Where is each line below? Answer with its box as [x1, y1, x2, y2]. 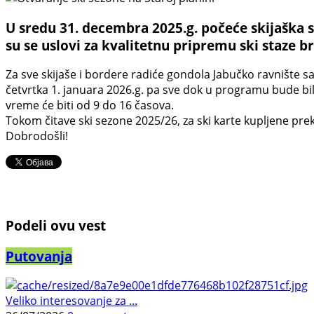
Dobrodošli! [6, 128, 68, 144]
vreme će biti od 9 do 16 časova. [6, 97, 174, 114]
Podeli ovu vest [6, 216, 106, 234]
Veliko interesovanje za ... [6, 293, 137, 309]
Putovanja [6, 247, 72, 265]
